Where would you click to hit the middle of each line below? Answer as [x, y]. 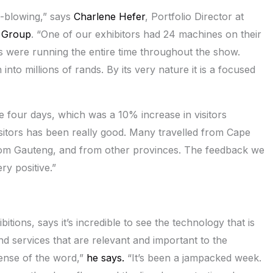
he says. [105, 258]
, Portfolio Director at [194, 17]
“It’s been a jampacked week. [193, 258]
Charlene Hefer [109, 17]
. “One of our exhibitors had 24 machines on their [146, 34]
